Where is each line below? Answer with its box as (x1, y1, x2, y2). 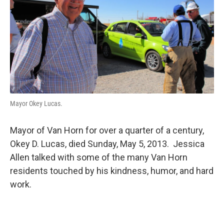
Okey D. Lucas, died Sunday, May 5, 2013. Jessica (10, 138, 204, 149)
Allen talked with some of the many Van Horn (10, 151, 187, 162)
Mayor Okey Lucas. (10, 99, 62, 107)
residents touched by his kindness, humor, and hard (10, 165, 213, 176)
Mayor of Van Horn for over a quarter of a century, (10, 124, 204, 135)
